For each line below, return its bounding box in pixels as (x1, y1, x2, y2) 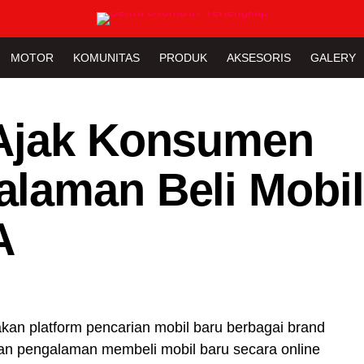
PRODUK (159, 51, 207, 64)
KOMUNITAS (73, 51, 140, 64)
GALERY (310, 51, 356, 64)
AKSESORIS (227, 51, 291, 64)
